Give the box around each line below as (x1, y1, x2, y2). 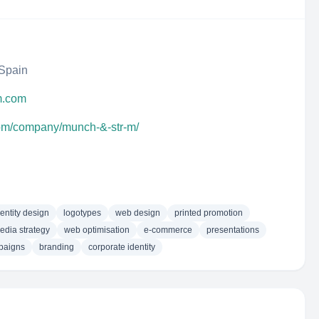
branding (39, 242, 74, 252)
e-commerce (144, 225, 192, 235)
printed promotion (174, 208, 243, 218)
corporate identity (88, 242, 155, 252)
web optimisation (64, 225, 130, 235)
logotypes (63, 208, 101, 218)
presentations (206, 225, 259, 235)
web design (115, 208, 160, 218)
